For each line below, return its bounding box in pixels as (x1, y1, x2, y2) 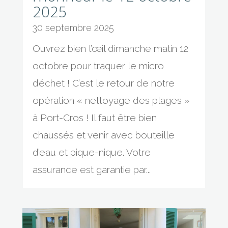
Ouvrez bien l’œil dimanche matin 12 (32, 42, 188, 54)
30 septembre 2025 (32, 22, 114, 33)
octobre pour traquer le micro (32, 60, 164, 71)
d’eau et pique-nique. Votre (32, 146, 151, 158)
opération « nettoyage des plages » (32, 94, 189, 106)
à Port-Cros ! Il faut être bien (32, 111, 157, 123)
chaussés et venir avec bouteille (32, 129, 175, 140)
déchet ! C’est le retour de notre (32, 77, 175, 89)
